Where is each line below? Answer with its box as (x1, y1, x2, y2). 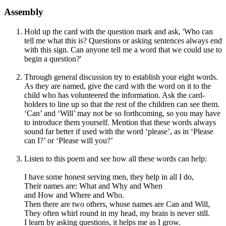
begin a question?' (24, 54, 81, 63)
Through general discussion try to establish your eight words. (24, 72, 218, 81)
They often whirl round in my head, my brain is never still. (24, 208, 210, 217)
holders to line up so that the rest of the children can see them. (24, 99, 219, 108)
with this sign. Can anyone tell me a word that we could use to (24, 45, 222, 54)
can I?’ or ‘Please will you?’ (24, 136, 113, 145)
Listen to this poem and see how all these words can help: (24, 154, 207, 163)
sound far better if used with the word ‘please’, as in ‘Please (24, 127, 213, 136)
